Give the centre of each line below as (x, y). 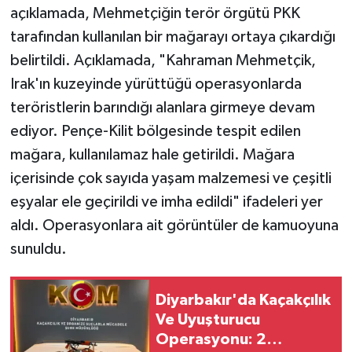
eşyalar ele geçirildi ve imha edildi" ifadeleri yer (166, 202)
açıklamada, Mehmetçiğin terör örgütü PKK (155, 13)
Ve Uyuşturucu (208, 320)
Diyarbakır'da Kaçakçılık (243, 301)
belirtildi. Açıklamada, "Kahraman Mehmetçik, (163, 60)
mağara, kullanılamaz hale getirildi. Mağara (152, 154)
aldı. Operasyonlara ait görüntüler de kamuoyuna (174, 225)
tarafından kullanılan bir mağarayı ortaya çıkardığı (172, 37)
